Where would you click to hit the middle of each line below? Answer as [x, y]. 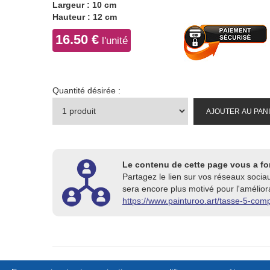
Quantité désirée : [86, 90]
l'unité [113, 40]
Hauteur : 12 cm [85, 17]
